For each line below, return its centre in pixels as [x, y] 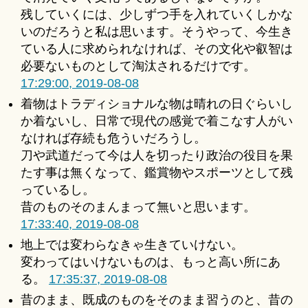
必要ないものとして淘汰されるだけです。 [138, 66]
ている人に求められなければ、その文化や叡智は [157, 49]
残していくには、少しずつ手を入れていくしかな [157, 15]
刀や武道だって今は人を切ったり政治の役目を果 [157, 156]
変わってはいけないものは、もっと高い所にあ [151, 262]
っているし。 [58, 190]
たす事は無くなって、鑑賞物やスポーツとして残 [157, 173]
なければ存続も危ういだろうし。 [113, 139]
